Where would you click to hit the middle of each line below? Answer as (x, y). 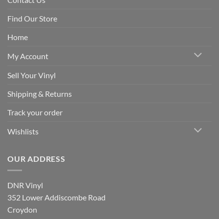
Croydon (22, 210)
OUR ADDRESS (36, 158)
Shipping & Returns (40, 93)
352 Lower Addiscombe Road (56, 197)
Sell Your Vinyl (32, 75)
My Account (28, 56)
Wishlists (23, 131)
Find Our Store (32, 19)
